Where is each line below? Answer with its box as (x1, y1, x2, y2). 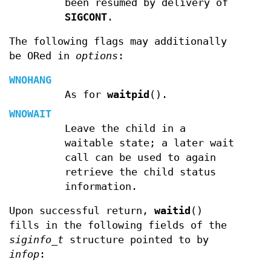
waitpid (106, 88, 149, 100)
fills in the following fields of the (9, 219, 227, 231)
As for (64, 88, 107, 100)
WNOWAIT (9, 108, 51, 120)
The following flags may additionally (9, 35, 227, 47)
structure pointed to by (64, 233, 209, 246)
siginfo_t (9, 233, 64, 246)
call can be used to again (64, 151, 216, 163)
